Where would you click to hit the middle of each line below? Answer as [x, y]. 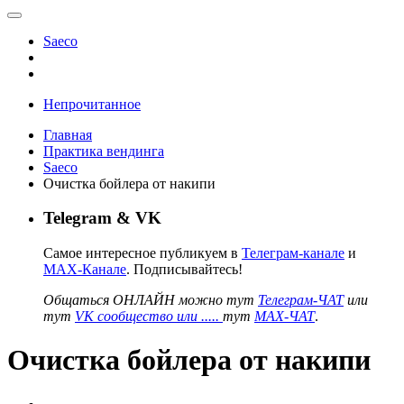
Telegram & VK [102, 218]
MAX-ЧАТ [285, 316]
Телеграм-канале [293, 252]
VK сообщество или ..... [149, 316]
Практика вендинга [104, 151]
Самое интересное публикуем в [142, 252]
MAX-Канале [85, 269]
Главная [68, 134]
